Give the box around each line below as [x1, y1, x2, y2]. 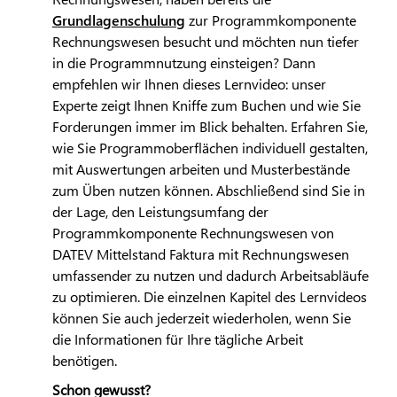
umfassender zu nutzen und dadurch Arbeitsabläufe [51, 266, 369, 285]
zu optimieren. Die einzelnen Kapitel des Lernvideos [51, 287, 367, 307]
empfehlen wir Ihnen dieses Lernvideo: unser [51, 74, 326, 94]
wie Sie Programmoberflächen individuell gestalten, [51, 138, 368, 158]
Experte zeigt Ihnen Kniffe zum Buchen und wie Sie [51, 96, 361, 115]
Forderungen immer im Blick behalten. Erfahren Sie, [51, 117, 368, 136]
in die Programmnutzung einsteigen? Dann [51, 53, 315, 73]
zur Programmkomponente [184, 11, 356, 30]
